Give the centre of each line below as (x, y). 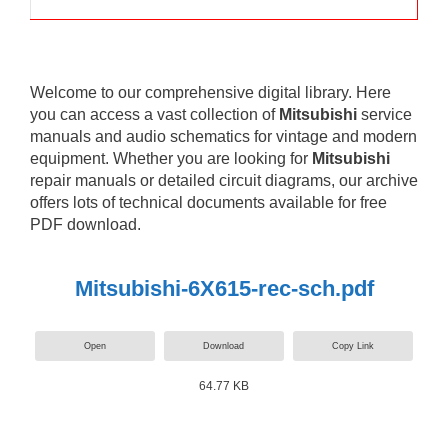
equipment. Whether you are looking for (171, 158)
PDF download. (85, 224)
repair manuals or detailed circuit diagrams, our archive (224, 180)
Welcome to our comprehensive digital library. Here (210, 92)
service (384, 114)
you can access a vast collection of (154, 114)
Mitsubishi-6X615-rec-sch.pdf (224, 288)
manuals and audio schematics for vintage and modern (223, 136)
